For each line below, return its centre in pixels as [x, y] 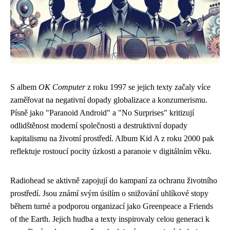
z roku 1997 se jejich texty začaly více [148, 87]
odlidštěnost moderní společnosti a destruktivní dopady [99, 126]
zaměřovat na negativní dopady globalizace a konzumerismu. [109, 100]
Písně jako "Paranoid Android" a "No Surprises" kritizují [102, 113]
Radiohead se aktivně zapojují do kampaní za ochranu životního [114, 180]
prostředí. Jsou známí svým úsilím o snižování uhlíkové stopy [109, 193]
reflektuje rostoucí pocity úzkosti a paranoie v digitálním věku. [111, 151]
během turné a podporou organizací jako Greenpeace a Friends [112, 206]
